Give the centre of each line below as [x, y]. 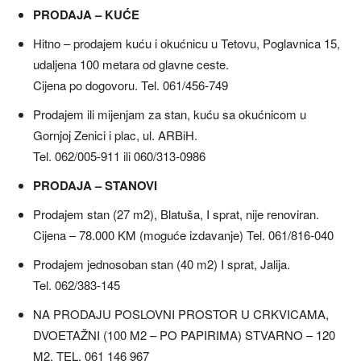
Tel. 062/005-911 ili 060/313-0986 [119, 156]
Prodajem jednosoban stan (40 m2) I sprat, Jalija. [162, 264]
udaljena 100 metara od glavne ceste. [131, 64]
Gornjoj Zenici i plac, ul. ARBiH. [115, 135]
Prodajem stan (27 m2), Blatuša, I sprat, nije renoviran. [176, 214]
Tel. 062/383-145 [77, 285]
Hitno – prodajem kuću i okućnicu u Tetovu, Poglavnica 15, [187, 44]
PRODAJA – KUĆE [86, 15]
